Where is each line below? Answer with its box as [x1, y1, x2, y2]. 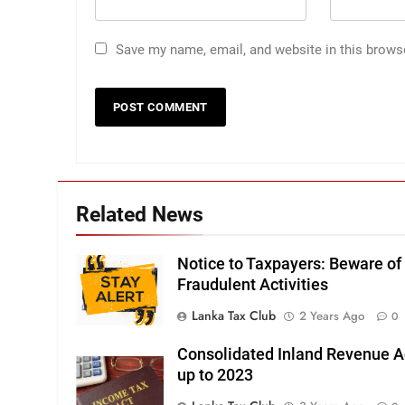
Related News [76, 202, 203, 228]
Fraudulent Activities [177, 276, 329, 295]
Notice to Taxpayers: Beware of [177, 255, 402, 274]
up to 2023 [177, 366, 254, 385]
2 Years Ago [299, 307, 365, 325]
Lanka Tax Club [192, 306, 277, 325]
